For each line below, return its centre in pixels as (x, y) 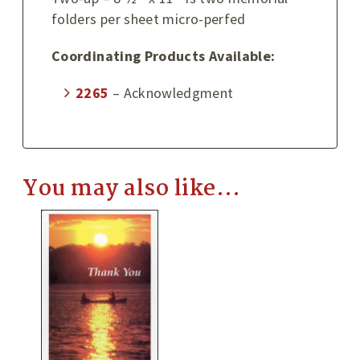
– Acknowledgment (171, 93)
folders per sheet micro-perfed (149, 19)
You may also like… (132, 190)
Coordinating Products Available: (164, 56)
